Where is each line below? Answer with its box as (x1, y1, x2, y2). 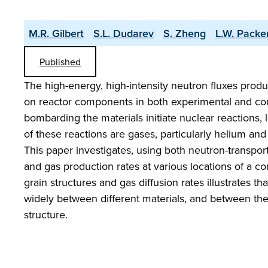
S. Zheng (163, 26, 206, 41)
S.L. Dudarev (93, 26, 154, 41)
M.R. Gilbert (29, 26, 84, 41)
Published (39, 55, 81, 68)
